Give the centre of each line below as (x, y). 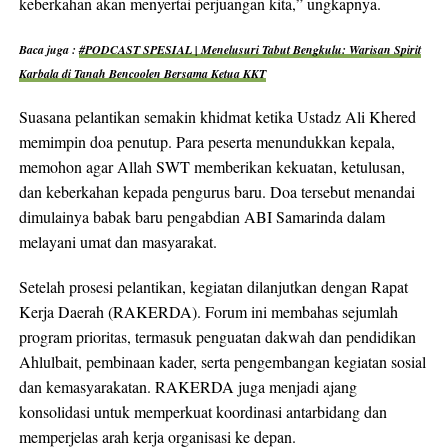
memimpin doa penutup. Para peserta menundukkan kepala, (206, 141)
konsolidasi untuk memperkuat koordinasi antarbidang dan (202, 411)
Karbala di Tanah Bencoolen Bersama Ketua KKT (142, 73)
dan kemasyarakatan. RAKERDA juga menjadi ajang (187, 386)
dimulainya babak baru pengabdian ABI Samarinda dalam (201, 216)
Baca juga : (48, 49)
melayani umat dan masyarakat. (117, 241)
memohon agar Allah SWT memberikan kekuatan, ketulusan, (211, 166)
